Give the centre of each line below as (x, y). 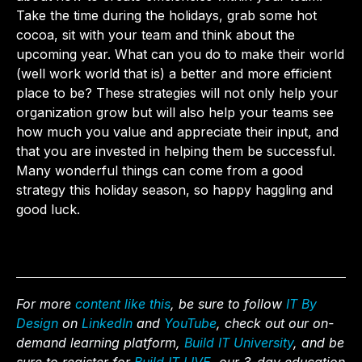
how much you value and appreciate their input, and (177, 131)
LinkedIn (107, 324)
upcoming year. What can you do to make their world (180, 54)
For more (46, 304)
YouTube (190, 324)
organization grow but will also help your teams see (175, 112)
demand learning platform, (100, 343)
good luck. (50, 209)
